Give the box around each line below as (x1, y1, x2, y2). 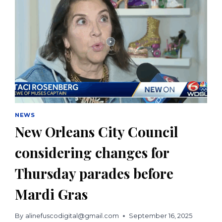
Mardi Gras (15, 185, 88, 204)
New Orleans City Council (15, 122, 179, 141)
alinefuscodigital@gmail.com (25, 212, 119, 220)
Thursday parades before (15, 164, 174, 183)
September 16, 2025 (128, 212, 192, 220)
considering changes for (15, 143, 169, 162)
